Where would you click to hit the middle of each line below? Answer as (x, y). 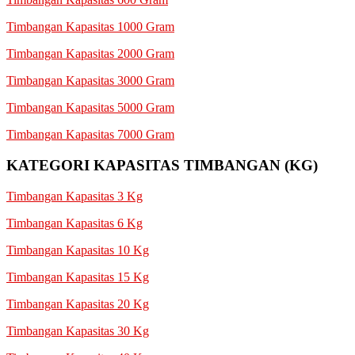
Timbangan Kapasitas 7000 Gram (90, 135)
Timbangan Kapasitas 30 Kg (78, 330)
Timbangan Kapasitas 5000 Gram (90, 108)
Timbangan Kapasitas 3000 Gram (90, 81)
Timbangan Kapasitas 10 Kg (78, 250)
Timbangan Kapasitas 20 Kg (78, 303)
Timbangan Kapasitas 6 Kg (74, 223)
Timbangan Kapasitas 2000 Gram (90, 54)
